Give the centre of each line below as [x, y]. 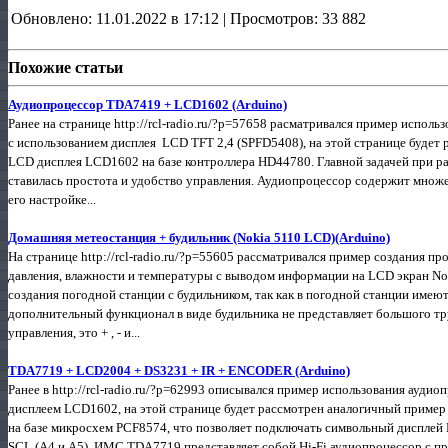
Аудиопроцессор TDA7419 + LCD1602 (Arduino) [147, 104]
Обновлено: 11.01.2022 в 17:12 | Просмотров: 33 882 [188, 18]
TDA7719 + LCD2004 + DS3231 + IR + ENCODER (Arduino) [179, 370]
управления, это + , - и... [74, 332]
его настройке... [52, 199]
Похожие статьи [65, 67]
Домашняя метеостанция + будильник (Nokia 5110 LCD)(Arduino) [199, 237]
